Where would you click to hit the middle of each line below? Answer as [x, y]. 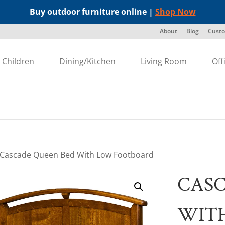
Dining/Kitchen [88, 61]
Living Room [164, 61]
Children [18, 61]
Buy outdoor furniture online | [92, 12]
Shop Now [175, 12]
